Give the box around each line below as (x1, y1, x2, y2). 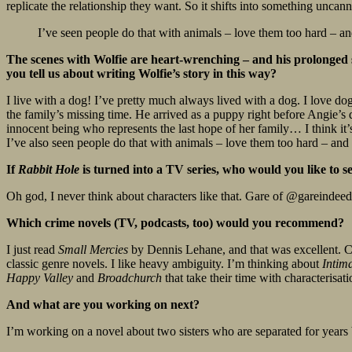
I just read (6, 243, 58, 257)
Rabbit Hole (18, 163, 79, 177)
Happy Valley (6, 271, 76, 285)
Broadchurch (97, 271, 165, 285)
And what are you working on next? (6, 298, 200, 312)
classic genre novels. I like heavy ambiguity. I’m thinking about (6, 257, 322, 271)
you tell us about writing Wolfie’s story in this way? (6, 67, 277, 81)
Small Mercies (58, 243, 131, 257)
